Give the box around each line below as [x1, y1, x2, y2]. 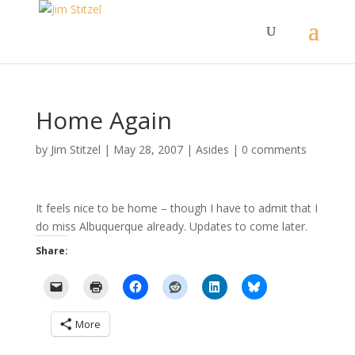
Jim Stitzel [50, 142, 101, 157]
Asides [195, 142, 229, 157]
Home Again [35, 104, 172, 136]
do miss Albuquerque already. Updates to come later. [35, 219, 307, 234]
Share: [35, 244, 68, 258]
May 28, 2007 [113, 142, 183, 157]
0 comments [241, 142, 307, 157]
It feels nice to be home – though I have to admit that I [35, 200, 318, 216]
